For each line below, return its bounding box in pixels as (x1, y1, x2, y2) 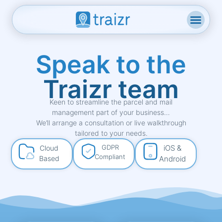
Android (159, 154, 186, 164)
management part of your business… (52, 108, 170, 116)
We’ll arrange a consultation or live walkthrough (36, 118, 186, 127)
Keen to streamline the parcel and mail (50, 97, 172, 106)
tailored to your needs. (74, 128, 148, 137)
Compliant (95, 153, 126, 161)
